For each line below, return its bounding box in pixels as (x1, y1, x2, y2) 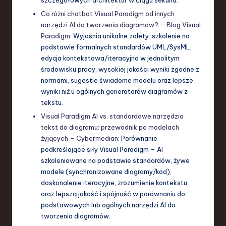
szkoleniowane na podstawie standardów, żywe (41, 156, 190, 164)
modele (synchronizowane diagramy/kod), (41, 167, 172, 176)
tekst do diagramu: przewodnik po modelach (41, 123, 179, 131)
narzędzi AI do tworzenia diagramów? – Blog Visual (41, 20, 201, 29)
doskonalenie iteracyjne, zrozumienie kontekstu (41, 178, 187, 187)
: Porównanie (118, 134, 157, 142)
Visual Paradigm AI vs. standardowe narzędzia (41, 111, 184, 120)
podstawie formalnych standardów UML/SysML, (41, 42, 192, 51)
